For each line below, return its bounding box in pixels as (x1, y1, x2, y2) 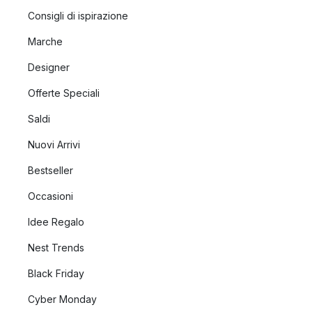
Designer (28, 61, 70, 73)
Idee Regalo (28, 216, 84, 228)
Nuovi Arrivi (28, 139, 80, 150)
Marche (28, 36, 63, 47)
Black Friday (28, 267, 84, 279)
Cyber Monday (28, 293, 97, 305)
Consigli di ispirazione (28, 10, 128, 22)
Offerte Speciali (28, 87, 100, 99)
